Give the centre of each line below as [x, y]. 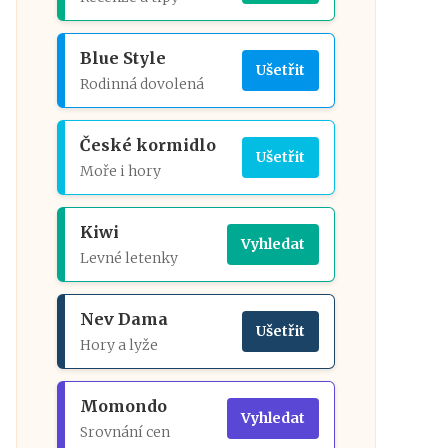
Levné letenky [129, 258]
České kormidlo [148, 145]
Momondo [123, 406]
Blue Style [123, 58]
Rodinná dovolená [142, 84]
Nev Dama [124, 319]
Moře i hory [120, 171]
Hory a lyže [119, 345]
